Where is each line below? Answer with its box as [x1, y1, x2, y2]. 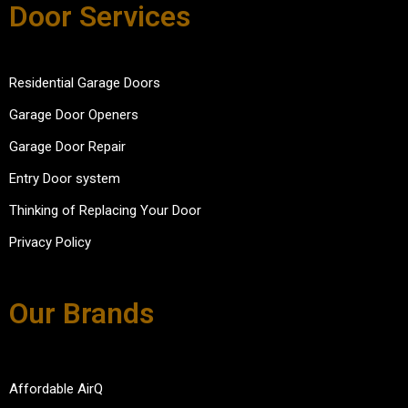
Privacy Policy [9, 234, 91, 251]
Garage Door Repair [9, 138, 126, 156]
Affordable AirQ [9, 381, 103, 398]
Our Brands [9, 296, 154, 331]
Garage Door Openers [9, 107, 138, 124]
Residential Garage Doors [9, 75, 160, 92]
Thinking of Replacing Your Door [9, 202, 201, 219]
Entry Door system [9, 170, 120, 188]
